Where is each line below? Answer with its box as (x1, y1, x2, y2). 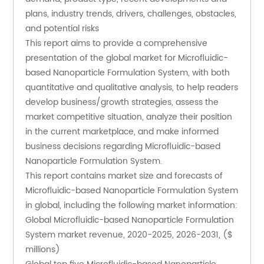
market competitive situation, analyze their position (25, 110, 233, 124)
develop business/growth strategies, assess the (25, 95, 219, 110)
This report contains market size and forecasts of (25, 169, 223, 183)
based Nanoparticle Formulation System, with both (25, 66, 230, 80)
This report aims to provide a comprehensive (25, 37, 208, 51)
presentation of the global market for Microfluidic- (25, 51, 229, 65)
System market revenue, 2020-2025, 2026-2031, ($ (25, 228, 233, 242)
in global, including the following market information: (25, 199, 238, 213)
